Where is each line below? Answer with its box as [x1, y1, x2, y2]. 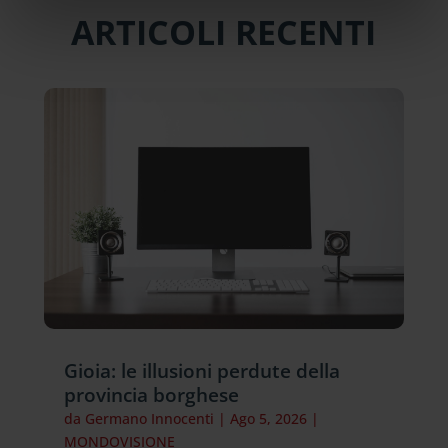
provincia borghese [63, 381, 239, 408]
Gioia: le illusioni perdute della [63, 357, 340, 384]
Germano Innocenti [84, 408, 214, 428]
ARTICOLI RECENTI [71, 9, 377, 56]
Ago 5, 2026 [229, 408, 307, 428]
